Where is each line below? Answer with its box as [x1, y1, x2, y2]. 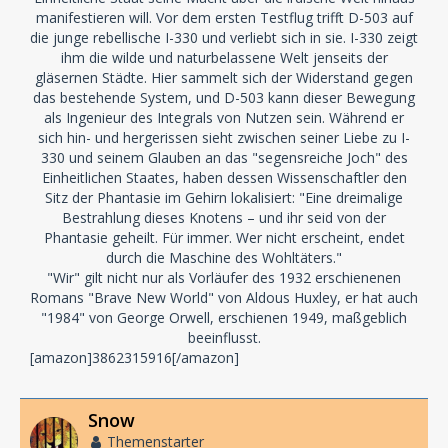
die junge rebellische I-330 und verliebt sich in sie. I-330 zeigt [30, 28, 418, 47]
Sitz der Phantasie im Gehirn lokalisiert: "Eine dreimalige [45, 188, 403, 207]
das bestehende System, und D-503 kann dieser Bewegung [33, 88, 415, 107]
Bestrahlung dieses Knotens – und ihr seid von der [62, 208, 386, 227]
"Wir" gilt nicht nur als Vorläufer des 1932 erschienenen [47, 268, 401, 287]
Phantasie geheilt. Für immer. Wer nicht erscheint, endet [43, 228, 405, 247]
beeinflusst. [187, 328, 261, 347]
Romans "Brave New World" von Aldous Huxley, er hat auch [30, 288, 418, 307]
